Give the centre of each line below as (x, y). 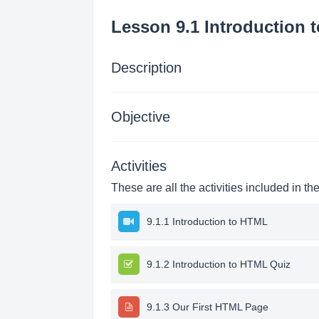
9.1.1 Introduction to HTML (207, 221)
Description (146, 68)
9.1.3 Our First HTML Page (207, 307)
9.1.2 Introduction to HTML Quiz (218, 264)
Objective (140, 117)
